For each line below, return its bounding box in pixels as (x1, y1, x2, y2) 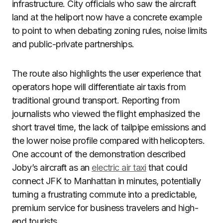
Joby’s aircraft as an (12, 162, 92, 173)
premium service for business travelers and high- (12, 203, 199, 213)
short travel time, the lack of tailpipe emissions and (12, 122, 206, 132)
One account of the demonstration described (12, 149, 186, 159)
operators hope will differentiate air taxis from (12, 82, 186, 92)
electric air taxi (92, 162, 146, 173)
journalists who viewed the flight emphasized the (12, 109, 200, 119)
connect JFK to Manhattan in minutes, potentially (12, 176, 201, 186)
